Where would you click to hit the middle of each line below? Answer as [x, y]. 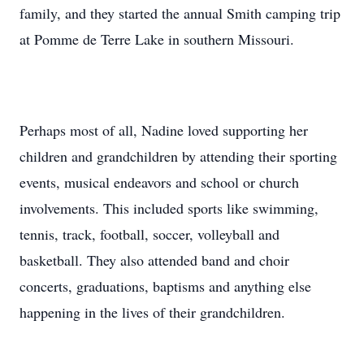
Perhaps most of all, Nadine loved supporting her [164, 130]
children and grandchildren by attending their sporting [178, 156]
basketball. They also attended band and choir [154, 260]
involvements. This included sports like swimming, [169, 208]
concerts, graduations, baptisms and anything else [165, 286]
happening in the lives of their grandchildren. [152, 312]
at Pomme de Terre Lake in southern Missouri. [157, 39]
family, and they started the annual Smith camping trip [180, 13]
